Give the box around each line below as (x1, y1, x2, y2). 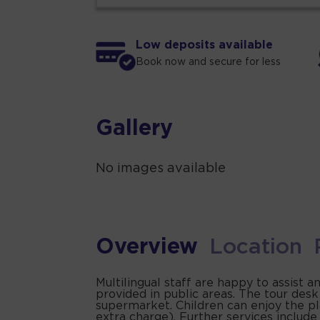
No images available (96, 163, 226, 175)
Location (209, 238, 303, 258)
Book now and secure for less (136, 58, 281, 67)
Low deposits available (136, 40, 274, 51)
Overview (96, 238, 199, 258)
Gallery (96, 119, 174, 139)
